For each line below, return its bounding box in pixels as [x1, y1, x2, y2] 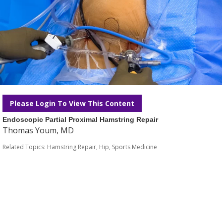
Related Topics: [2, 143, 47, 151]
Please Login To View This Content [10, 99, 134, 108]
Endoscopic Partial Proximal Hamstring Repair [2, 115, 158, 123]
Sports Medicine [112, 143, 157, 151]
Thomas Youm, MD [2, 125, 74, 136]
